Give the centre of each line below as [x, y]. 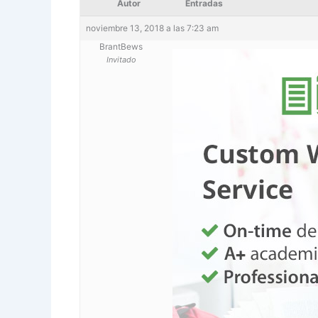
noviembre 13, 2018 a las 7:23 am [152, 28]
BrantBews [121, 46]
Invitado [121, 59]
